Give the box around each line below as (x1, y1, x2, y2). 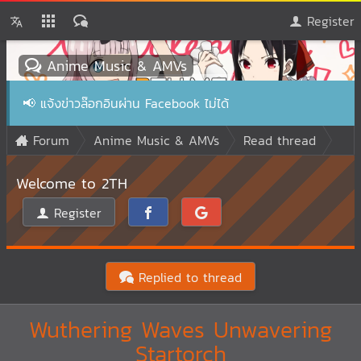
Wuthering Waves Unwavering (29, 313, 332, 346)
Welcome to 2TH (16, 172, 127, 194)
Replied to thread (134, 268, 242, 287)
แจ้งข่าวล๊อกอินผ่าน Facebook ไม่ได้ (40, 93, 229, 113)
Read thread (243, 131, 316, 150)
